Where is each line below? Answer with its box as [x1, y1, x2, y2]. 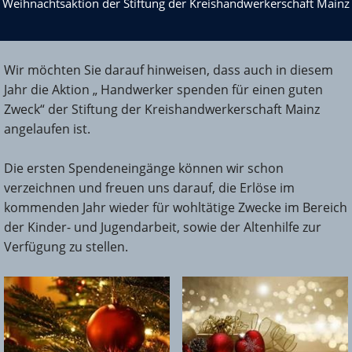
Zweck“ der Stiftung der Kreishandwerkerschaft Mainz [4, 101, 320, 119]
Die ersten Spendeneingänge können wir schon [4, 159, 284, 178]
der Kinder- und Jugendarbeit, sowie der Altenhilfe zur [4, 218, 321, 236]
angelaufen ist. [4, 120, 90, 138]
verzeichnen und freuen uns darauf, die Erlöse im [4, 179, 295, 197]
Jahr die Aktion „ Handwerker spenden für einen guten [4, 81, 323, 99]
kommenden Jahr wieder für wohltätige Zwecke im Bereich [4, 199, 347, 217]
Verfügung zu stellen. [4, 238, 128, 256]
